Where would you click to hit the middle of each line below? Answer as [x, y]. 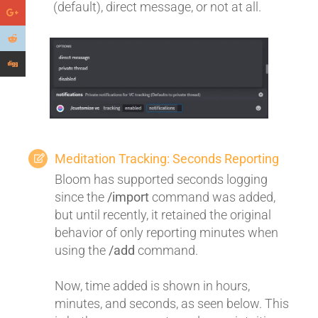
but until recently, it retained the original [163, 215]
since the [81, 197]
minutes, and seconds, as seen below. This [172, 304]
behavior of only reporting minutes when [166, 233]
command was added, [212, 197]
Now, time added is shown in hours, [152, 286]
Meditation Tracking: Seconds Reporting [167, 159]
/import [128, 197]
